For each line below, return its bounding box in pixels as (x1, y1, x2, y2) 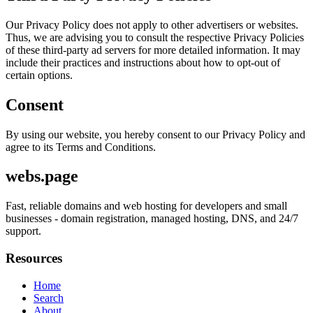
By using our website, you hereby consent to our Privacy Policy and (6, 128, 305, 140)
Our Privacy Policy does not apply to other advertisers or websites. (6, 18, 298, 31)
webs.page (6, 167, 78, 186)
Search (34, 291, 64, 304)
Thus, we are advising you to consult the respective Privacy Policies (6, 31, 304, 43)
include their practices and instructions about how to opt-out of (6, 56, 280, 68)
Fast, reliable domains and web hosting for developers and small (6, 200, 287, 212)
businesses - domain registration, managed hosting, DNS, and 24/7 (6, 212, 298, 225)
